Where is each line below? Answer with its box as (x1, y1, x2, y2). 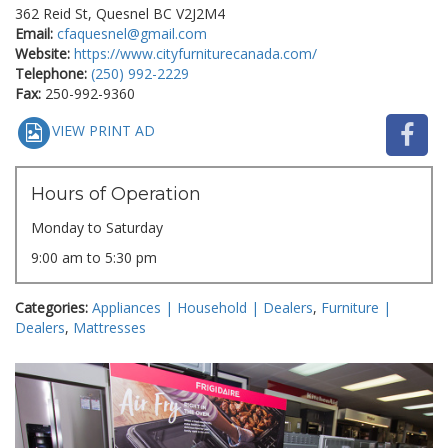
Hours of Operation (31, 183, 201, 206)
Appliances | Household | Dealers (92, 297, 313, 317)
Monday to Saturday (31, 218, 163, 238)
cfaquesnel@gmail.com (57, 23, 207, 43)
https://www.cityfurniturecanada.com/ (74, 43, 317, 63)
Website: (15, 43, 70, 63)
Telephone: (15, 63, 87, 83)
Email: (15, 23, 53, 43)
